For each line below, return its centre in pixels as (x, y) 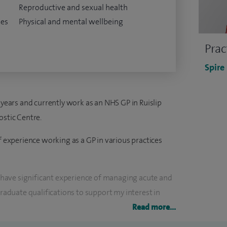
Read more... (154, 207)
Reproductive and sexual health (73, 7)
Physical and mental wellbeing (71, 22)
